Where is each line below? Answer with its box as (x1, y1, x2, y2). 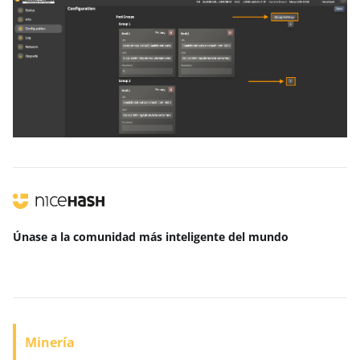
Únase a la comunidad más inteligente (13, 229, 228, 245)
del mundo (228, 229, 288, 245)
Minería (25, 333, 75, 352)
